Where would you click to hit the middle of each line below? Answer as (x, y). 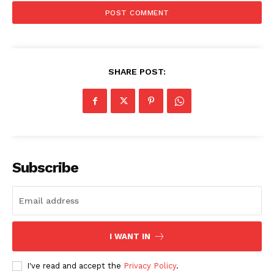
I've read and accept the (75, 266)
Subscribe (45, 168)
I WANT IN (130, 237)
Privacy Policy (150, 266)
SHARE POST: (137, 72)
